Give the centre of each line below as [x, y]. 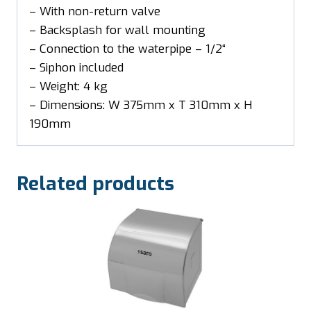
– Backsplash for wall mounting [117, 30]
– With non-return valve [95, 11]
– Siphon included [76, 67]
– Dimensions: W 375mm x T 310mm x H [141, 105]
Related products [95, 183]
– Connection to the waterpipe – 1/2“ [127, 49]
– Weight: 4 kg [68, 86]
